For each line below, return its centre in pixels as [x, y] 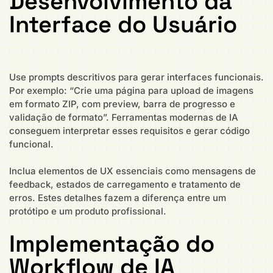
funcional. [31, 144]
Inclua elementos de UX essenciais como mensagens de [133, 171]
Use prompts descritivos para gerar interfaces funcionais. [136, 77]
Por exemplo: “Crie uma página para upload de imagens [131, 90]
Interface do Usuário [123, 24]
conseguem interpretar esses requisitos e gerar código [129, 130]
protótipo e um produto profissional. [88, 211]
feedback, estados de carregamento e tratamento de [125, 184]
